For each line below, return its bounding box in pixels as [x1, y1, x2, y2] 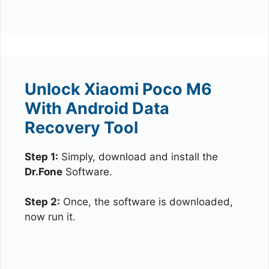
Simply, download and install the [58, 150, 218, 163]
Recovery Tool [25, 117, 138, 138]
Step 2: [25, 196, 60, 208]
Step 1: [25, 150, 58, 163]
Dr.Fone [25, 165, 62, 178]
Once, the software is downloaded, [60, 196, 233, 208]
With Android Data [25, 98, 169, 118]
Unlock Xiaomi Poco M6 [25, 79, 212, 99]
